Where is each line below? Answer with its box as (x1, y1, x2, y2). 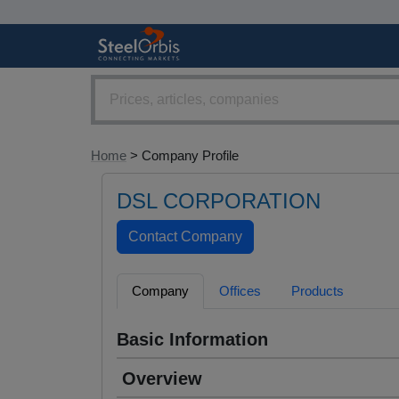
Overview (122, 369, 202, 389)
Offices (219, 283, 261, 299)
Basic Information (117, 330, 268, 350)
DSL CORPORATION (117, 189, 321, 214)
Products (291, 283, 344, 299)
